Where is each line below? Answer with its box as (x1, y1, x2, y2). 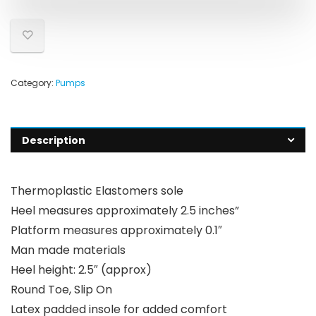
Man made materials (11, 242, 126, 259)
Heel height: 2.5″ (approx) (11, 262, 152, 279)
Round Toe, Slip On (11, 281, 112, 298)
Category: (11, 77, 56, 90)
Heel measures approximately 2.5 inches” (11, 202, 239, 219)
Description (22, 133, 85, 148)
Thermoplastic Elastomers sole (11, 183, 183, 200)
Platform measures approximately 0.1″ (11, 222, 222, 239)
